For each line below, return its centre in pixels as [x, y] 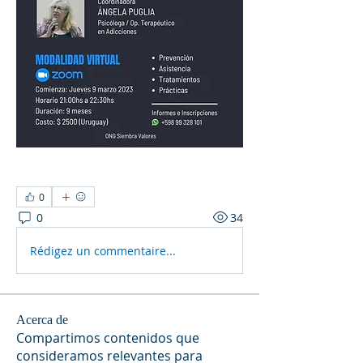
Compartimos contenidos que [108, 338]
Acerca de [42, 320]
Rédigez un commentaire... [103, 250]
